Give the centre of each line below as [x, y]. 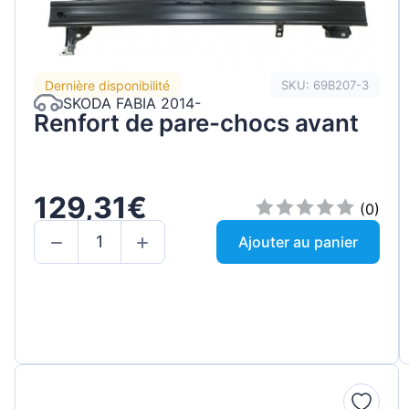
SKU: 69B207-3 [325, 84]
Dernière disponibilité [107, 85]
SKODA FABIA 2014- [132, 103]
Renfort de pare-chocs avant [196, 123]
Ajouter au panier [299, 241]
